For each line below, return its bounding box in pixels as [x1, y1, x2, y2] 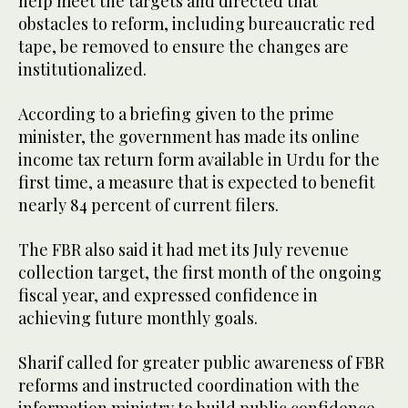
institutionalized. [18, 58, 147, 81]
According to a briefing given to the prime [18, 103, 334, 126]
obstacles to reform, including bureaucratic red [18, 13, 375, 36]
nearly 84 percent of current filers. [18, 194, 279, 217]
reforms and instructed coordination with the [18, 374, 360, 397]
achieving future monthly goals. [18, 307, 258, 330]
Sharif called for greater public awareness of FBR [18, 352, 384, 374]
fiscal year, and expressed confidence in [18, 284, 318, 307]
